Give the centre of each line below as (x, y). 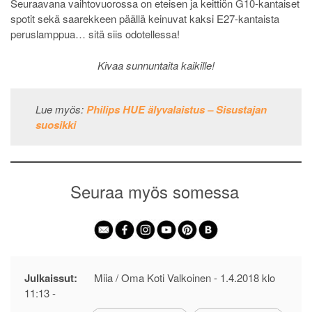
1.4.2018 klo (248, 277)
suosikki (55, 125)
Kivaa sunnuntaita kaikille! (156, 65)
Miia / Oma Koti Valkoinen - (156, 277)
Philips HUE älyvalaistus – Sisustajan (176, 110)
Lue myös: (61, 109)
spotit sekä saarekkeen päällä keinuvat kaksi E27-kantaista (145, 19)
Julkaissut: (51, 278)
